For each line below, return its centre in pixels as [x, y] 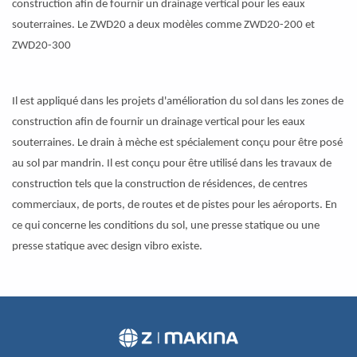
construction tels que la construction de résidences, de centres [160, 185]
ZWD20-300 [41, 46]
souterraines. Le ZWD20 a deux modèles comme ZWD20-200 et [163, 25]
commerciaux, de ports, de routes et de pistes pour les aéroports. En [175, 206]
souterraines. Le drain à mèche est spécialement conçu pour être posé [177, 143]
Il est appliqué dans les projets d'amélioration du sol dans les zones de [178, 102]
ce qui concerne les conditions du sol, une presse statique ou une [166, 226]
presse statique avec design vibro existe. [107, 247]
